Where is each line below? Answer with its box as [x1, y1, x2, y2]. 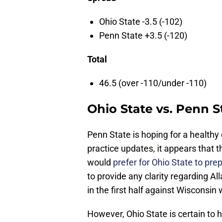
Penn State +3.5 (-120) [99, 30, 187, 41]
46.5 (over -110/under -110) [99, 78, 207, 89]
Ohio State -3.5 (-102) [99, 16, 182, 27]
